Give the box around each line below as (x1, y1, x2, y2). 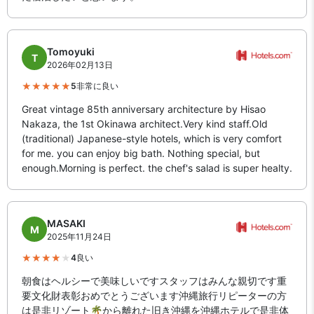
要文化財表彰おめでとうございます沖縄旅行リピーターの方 (22, 289, 287, 301)
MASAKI (47, 217, 86, 229)
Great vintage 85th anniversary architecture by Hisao (22, 102, 266, 115)
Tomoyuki (47, 45, 95, 57)
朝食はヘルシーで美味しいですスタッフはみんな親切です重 (22, 274, 287, 287)
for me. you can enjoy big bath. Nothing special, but (22, 146, 260, 159)
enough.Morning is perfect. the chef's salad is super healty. (22, 161, 292, 174)
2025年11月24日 (47, 231, 111, 242)
